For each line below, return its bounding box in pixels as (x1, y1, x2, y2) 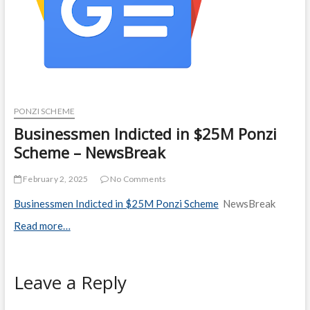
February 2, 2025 (21, 174, 89, 184)
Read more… (13, 219, 71, 232)
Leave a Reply (13, 269, 127, 295)
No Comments (108, 174, 167, 184)
